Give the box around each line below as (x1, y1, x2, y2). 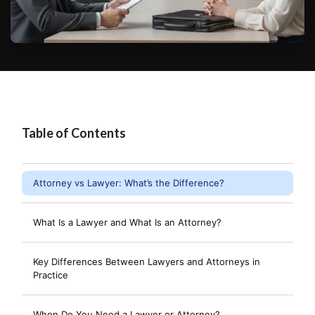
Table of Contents (22, 125, 126, 141)
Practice (33, 269, 68, 281)
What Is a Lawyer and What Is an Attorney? (33, 217, 221, 228)
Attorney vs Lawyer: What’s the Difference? (33, 177, 224, 188)
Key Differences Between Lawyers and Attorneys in (33, 256, 260, 267)
